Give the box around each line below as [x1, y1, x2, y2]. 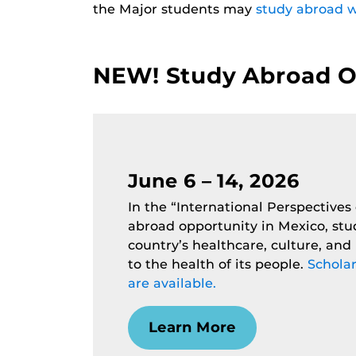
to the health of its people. [128, 257, 308, 273]
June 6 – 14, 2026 [128, 169, 300, 193]
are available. [128, 276, 217, 292]
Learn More [149, 319, 237, 337]
